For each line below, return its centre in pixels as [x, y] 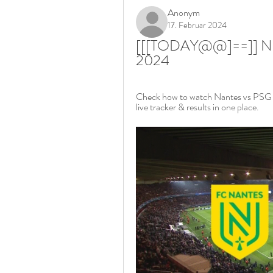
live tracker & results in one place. [197, 107]
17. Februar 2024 [197, 25]
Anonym [184, 12]
